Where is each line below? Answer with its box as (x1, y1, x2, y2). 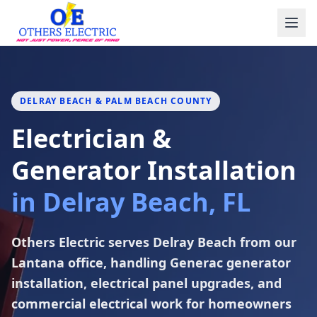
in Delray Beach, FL (11, 185, 250, 219)
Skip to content (11, 6, 97, 21)
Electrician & (11, 121, 171, 156)
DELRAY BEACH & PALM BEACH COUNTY (20, 95, 212, 107)
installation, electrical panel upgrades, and (11, 275, 282, 292)
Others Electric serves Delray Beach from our (11, 234, 296, 250)
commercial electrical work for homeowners (11, 295, 292, 312)
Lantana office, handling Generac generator (11, 254, 291, 271)
